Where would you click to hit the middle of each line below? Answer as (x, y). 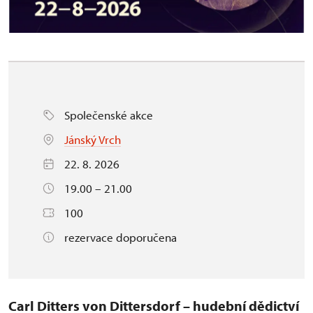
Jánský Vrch (93, 139)
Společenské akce (109, 115)
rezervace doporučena (121, 237)
